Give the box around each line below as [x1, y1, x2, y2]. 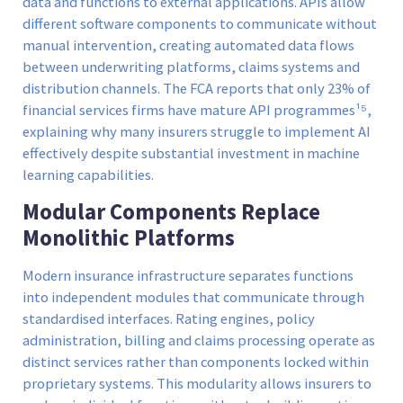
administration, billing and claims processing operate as [22, 331, 375, 351]
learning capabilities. [22, 165, 154, 184]
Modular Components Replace [22, 198, 320, 227]
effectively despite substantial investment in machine [22, 143, 360, 163]
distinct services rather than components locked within [22, 353, 369, 372]
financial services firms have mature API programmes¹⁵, [22, 100, 372, 120]
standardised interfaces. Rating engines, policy [22, 309, 315, 329]
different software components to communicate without [22, 13, 377, 33]
